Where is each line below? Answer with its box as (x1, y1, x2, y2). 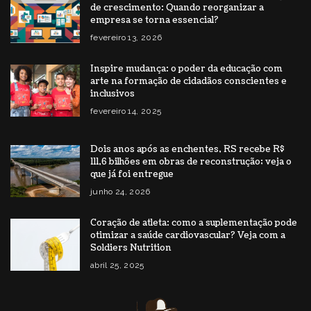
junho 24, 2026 (90, 187, 151, 197)
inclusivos (90, 87, 139, 101)
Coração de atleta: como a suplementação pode (90, 217, 297, 230)
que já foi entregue (90, 168, 174, 181)
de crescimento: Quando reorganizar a (90, 1, 264, 15)
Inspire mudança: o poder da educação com (90, 62, 283, 76)
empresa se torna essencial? (90, 14, 219, 27)
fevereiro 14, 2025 (90, 106, 162, 117)
